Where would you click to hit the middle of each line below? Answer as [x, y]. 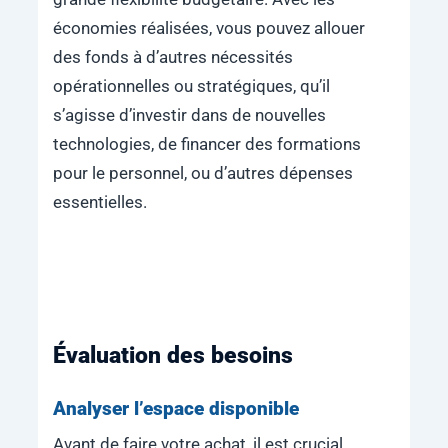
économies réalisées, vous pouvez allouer [208, 29]
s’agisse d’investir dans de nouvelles [189, 116]
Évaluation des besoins [172, 355]
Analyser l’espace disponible [175, 408]
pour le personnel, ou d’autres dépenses [202, 174]
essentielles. [99, 203]
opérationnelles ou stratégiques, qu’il [191, 87]
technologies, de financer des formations [206, 145]
